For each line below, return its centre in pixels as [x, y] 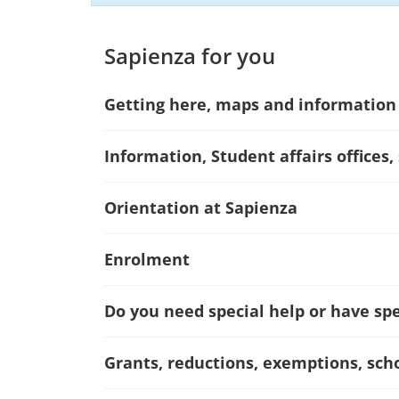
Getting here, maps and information [250, 104]
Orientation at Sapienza [201, 208]
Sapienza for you [190, 56]
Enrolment [147, 259]
